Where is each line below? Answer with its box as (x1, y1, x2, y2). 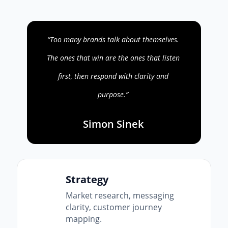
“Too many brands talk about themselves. (47, 34, 179, 44)
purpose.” (98, 89, 129, 99)
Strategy (66, 173, 109, 187)
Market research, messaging (66, 190, 175, 202)
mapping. (66, 213, 102, 225)
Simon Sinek (82, 117, 144, 131)
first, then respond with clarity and (58, 71, 168, 81)
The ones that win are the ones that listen (46, 52, 180, 63)
